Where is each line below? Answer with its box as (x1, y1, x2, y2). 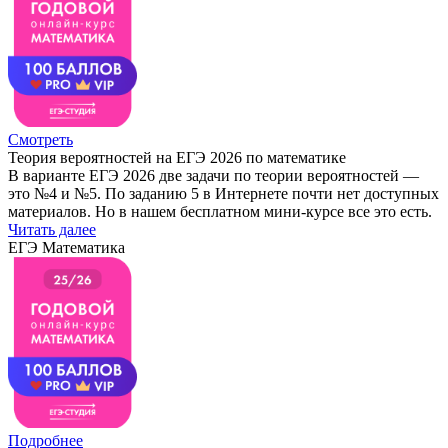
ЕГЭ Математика (8, 238, 125, 256)
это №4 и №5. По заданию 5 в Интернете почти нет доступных (8, 184, 439, 202)
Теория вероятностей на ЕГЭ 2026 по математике (8, 148, 346, 166)
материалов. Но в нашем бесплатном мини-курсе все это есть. (8, 202, 432, 220)
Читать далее (8, 220, 96, 238)
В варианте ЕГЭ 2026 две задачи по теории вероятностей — (8, 166, 419, 184)
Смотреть (8, 130, 73, 148)
